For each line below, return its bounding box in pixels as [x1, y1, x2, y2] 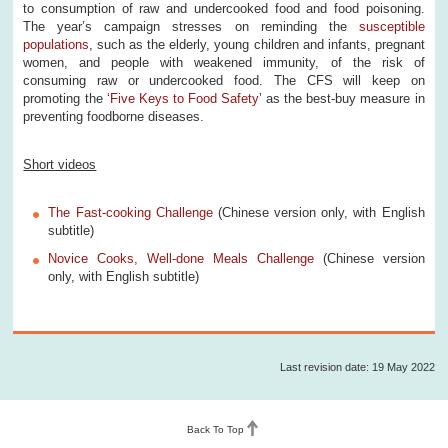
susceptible [358, 18, 425, 34]
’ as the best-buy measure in [259, 90, 425, 106]
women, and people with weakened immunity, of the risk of [23, 54, 425, 70]
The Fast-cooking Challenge [48, 204, 213, 220]
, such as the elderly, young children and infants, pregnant [89, 36, 425, 52]
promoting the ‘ [23, 90, 110, 106]
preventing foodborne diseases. [23, 108, 205, 124]
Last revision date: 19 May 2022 [279, 360, 435, 373]
